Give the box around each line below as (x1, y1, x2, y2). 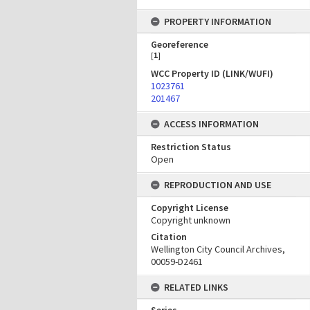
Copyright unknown (151, 214, 230, 226)
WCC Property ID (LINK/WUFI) (151, 67, 273, 80)
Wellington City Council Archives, (151, 243, 285, 255)
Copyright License (151, 201, 228, 214)
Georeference (151, 38, 208, 51)
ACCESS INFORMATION (164, 118, 259, 130)
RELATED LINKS (164, 281, 228, 293)
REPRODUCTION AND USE (164, 179, 271, 191)
